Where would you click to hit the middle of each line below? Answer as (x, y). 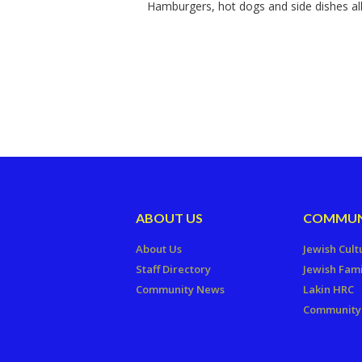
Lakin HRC (329, 289)
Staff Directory (173, 269)
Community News (180, 289)
